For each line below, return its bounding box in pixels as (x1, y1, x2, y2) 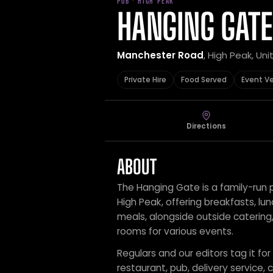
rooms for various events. (117, 225, 233, 238)
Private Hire (124, 74, 166, 85)
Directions (186, 121, 226, 131)
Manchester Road (117, 49, 204, 62)
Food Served (181, 74, 227, 85)
